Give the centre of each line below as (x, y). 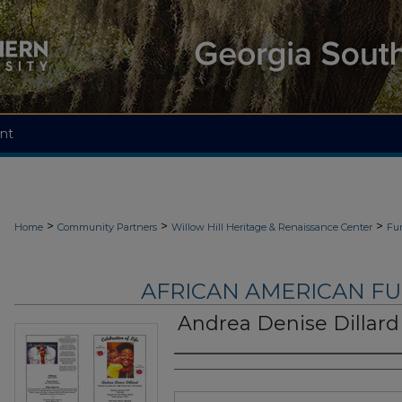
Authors (210, 372)
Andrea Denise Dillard (288, 324)
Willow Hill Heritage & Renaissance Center (272, 227)
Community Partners (107, 227)
